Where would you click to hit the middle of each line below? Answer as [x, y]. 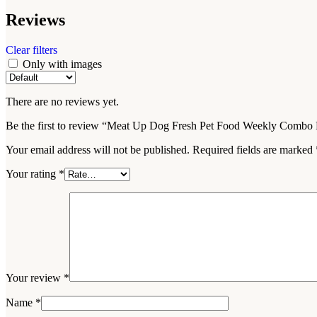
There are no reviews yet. [62, 102]
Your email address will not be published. [98, 150]
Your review [35, 278]
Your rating [32, 174]
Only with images [62, 64]
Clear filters [31, 50]
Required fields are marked [254, 150]
